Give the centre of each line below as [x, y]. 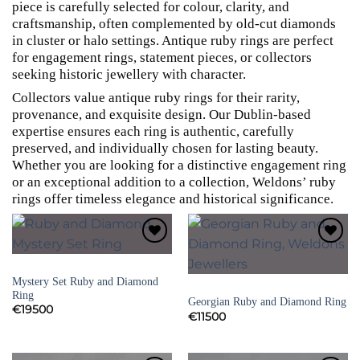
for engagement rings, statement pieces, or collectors [162, 57]
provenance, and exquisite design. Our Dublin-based [162, 114]
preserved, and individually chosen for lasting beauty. [165, 148]
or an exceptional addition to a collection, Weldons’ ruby [174, 182]
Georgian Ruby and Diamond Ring [267, 302]
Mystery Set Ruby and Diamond [85, 281]
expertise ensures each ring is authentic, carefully [153, 131]
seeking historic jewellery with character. [129, 74]
